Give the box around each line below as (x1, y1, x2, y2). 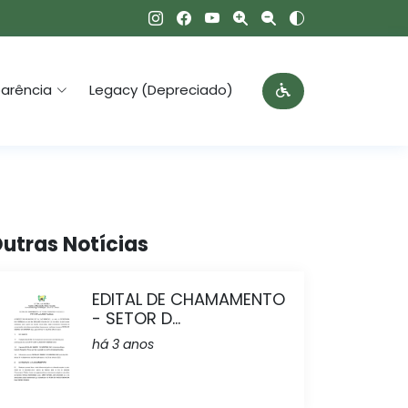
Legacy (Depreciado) (89, 80, 233, 99)
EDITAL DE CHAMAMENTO (92, 288, 285, 311)
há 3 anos (92, 335, 154, 353)
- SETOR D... (92, 307, 180, 330)
